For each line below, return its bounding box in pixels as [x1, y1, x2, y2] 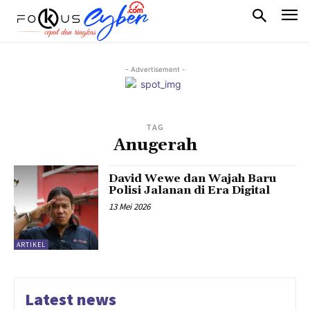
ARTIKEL [17, 240, 46, 250]
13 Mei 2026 [109, 200, 151, 212]
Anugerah [113, 134, 197, 156]
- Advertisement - [125, 64, 185, 73]
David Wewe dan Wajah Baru [109, 171, 277, 185]
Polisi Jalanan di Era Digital [109, 183, 271, 197]
